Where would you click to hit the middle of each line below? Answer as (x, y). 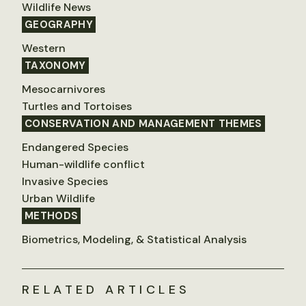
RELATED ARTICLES (106, 289)
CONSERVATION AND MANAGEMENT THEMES (143, 123)
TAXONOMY (55, 65)
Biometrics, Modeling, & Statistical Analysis (134, 239)
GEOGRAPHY (59, 24)
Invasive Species (65, 181)
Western (44, 48)
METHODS (52, 215)
